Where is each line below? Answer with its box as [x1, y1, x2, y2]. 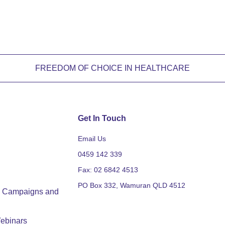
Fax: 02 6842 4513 [78, 166, 139, 174]
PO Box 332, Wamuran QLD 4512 [78, 181, 186, 190]
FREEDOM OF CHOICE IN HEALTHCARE [35, 64, 190, 73]
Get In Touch [78, 114, 127, 123]
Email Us [78, 135, 106, 143]
